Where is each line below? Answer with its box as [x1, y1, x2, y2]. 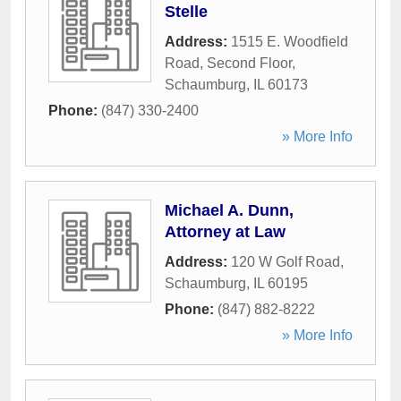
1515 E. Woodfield [231, 34, 348, 49]
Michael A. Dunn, [165, 201, 294, 219]
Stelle [165, 3, 208, 21]
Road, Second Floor [165, 55, 292, 71]
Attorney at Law [165, 223, 286, 241]
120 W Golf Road [231, 254, 340, 269]
